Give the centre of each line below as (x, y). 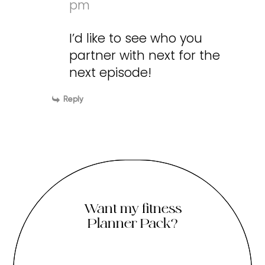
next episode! (111, 72)
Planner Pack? (132, 223)
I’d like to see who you (136, 38)
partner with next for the (145, 55)
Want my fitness (132, 208)
